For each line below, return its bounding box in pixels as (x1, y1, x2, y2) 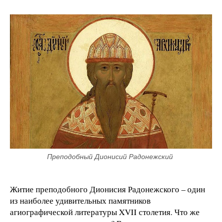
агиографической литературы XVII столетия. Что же (10, 206, 200, 218)
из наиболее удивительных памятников (10, 195, 151, 207)
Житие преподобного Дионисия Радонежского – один (10, 183, 205, 195)
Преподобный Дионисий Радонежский (47, 153, 175, 161)
